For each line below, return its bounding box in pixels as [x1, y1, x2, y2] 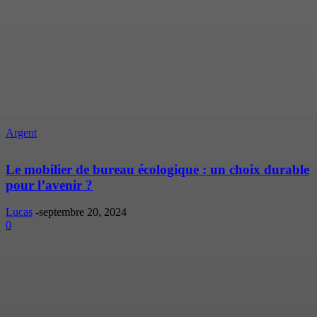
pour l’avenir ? [6, 177, 93, 192]
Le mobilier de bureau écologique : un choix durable [6, 161, 309, 177]
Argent [6, 126, 37, 139]
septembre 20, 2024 [39, 206, 127, 219]
